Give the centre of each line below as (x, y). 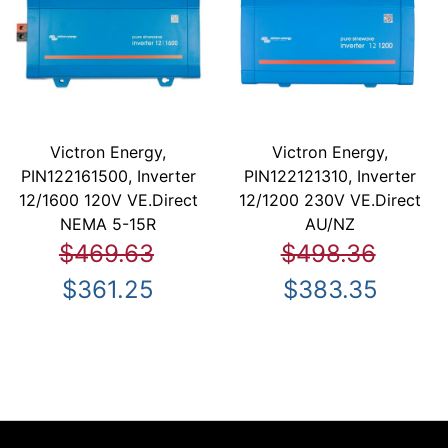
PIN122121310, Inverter (330, 176)
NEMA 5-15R (108, 224)
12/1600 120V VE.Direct (108, 200)
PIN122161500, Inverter (108, 176)
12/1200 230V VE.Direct (330, 200)
